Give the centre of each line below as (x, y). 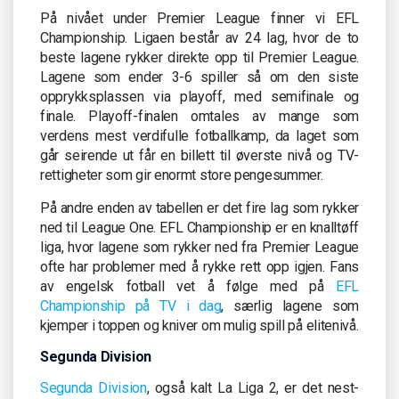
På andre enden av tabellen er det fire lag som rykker (199, 208)
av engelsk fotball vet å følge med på (188, 286)
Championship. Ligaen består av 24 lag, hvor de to (199, 37)
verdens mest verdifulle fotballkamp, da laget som (199, 135)
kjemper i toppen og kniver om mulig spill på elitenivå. (199, 325)
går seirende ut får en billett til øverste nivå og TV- (199, 155)
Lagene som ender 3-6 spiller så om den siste (199, 77)
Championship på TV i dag (131, 305)
